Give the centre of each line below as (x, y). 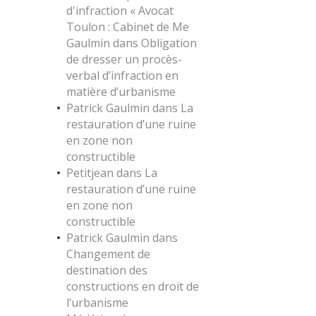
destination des (107, 270)
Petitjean (90, 173)
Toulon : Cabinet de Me (128, 27)
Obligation (169, 43)
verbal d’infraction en (122, 75)
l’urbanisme (97, 303)
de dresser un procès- (124, 59)
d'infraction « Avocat (120, 11)
